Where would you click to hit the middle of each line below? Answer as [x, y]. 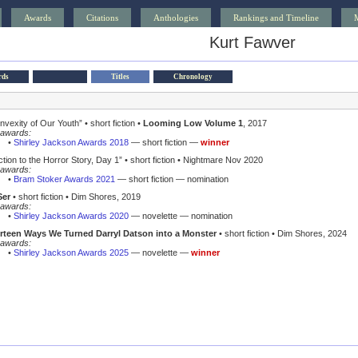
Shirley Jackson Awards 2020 [71, 216]
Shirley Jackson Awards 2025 [71, 253]
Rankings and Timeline [276, 18]
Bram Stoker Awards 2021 [64, 179]
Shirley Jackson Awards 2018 [71, 142]
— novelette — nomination [181, 216]
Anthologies [176, 18]
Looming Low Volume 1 [193, 123]
